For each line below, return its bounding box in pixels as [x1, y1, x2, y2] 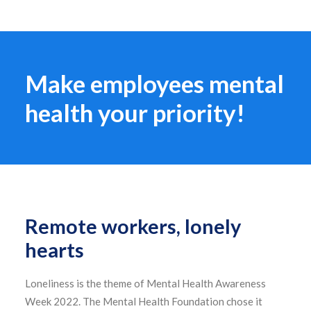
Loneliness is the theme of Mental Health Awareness [25, 277, 266, 289]
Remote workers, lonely [25, 214, 241, 238]
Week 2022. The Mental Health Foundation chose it [25, 295, 262, 308]
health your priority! [25, 98, 245, 127]
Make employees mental [25, 69, 284, 98]
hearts [25, 237, 84, 262]
